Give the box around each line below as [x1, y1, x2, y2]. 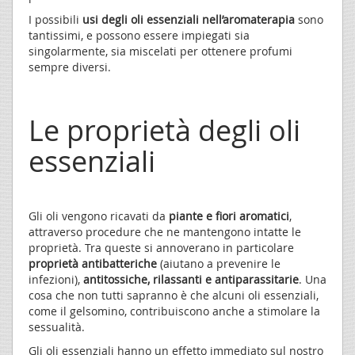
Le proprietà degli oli [29, 111, 300, 150]
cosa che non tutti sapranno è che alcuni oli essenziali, [29, 288, 319, 303]
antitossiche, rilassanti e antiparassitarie [83, 272, 299, 288]
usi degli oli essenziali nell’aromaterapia [82, 12, 295, 28]
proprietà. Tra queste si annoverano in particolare [29, 240, 294, 256]
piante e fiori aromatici [169, 208, 289, 224]
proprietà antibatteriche [29, 256, 157, 272]
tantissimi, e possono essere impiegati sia [29, 28, 250, 44]
